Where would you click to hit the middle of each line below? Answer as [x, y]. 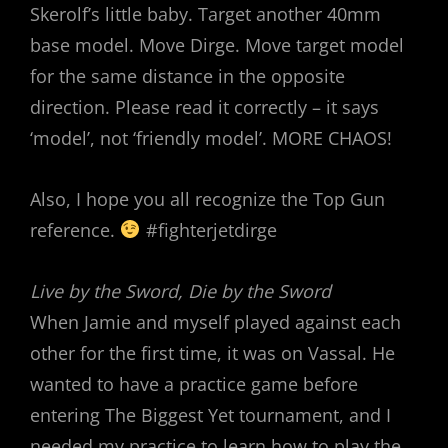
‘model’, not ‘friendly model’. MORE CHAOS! [211, 137]
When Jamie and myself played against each [215, 321]
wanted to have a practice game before [194, 383]
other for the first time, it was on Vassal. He [212, 352]
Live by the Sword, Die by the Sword [180, 290]
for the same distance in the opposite [187, 75]
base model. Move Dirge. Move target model [217, 44]
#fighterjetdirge [208, 229]
